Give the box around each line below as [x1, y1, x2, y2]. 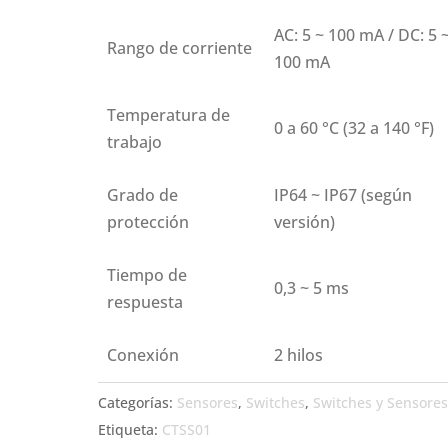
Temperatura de [107, 104, 231, 126]
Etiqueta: [98, 420, 163, 439]
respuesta [107, 291, 184, 313]
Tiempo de [107, 264, 188, 286]
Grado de [107, 184, 179, 206]
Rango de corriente [107, 37, 253, 59]
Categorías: [98, 393, 178, 412]
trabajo [107, 131, 163, 153]
